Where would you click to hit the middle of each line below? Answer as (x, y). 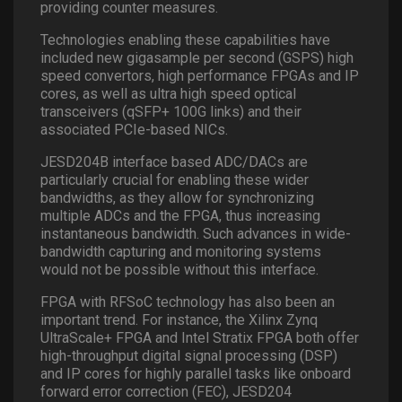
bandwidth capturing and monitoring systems (181, 251)
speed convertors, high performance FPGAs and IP (200, 75)
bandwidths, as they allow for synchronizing (177, 197)
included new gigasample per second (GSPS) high (197, 57)
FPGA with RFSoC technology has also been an (188, 301)
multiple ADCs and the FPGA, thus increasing (180, 215)
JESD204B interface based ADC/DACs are (174, 162)
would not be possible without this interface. (179, 269)
